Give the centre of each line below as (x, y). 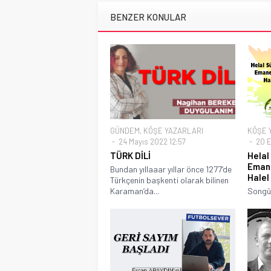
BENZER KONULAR (148, 17)
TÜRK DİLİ (130, 155)
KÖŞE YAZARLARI (173, 130)
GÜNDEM (125, 130)
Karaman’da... (135, 191)
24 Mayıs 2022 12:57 (151, 141)
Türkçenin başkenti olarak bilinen (169, 180)
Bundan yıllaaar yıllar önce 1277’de (171, 169)
